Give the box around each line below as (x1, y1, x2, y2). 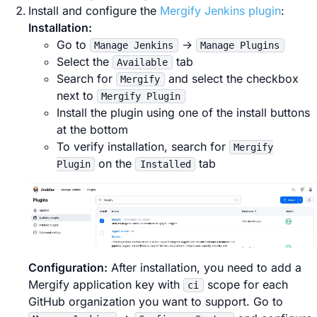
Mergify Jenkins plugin (160, 4, 281, 18)
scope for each (203, 277, 288, 292)
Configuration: (28, 260, 108, 275)
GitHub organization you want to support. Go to (28, 294, 283, 309)
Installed (139, 158, 191, 170)
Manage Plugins (200, 40, 280, 51)
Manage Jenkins (94, 40, 174, 51)
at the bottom (57, 122, 128, 137)
